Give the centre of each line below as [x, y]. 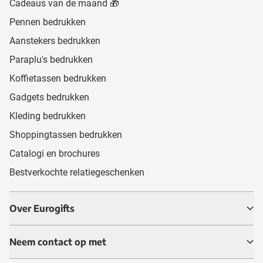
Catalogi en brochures [55, 153]
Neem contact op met [58, 242]
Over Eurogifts [42, 208]
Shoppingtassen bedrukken [66, 134]
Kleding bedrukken [48, 116]
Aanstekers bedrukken [55, 41]
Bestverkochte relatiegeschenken [77, 172]
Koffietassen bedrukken [58, 78]
